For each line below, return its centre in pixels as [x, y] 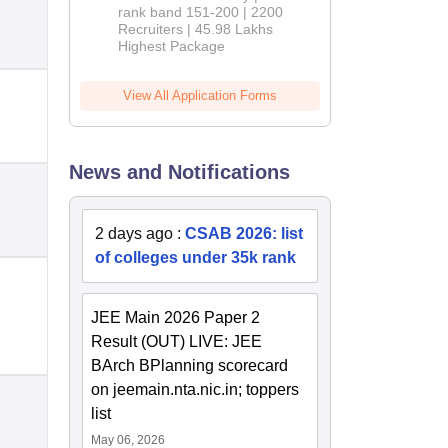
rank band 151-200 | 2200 [201, 12]
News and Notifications [180, 172]
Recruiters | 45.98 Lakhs [196, 29]
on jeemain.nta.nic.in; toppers [195, 390]
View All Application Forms [200, 96]
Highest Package [172, 46]
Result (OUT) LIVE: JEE [177, 342]
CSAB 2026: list [244, 234]
